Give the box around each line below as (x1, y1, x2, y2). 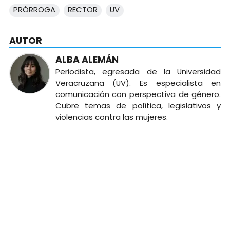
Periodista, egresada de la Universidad (55, 66, 221, 78)
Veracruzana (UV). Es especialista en (55, 78, 221, 89)
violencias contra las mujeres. (55, 111, 168, 123)
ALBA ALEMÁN (55, 53, 119, 66)
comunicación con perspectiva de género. (55, 89, 221, 100)
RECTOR (67, 4, 98, 15)
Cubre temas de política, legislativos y (55, 100, 221, 111)
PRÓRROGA (13, 4, 55, 15)
